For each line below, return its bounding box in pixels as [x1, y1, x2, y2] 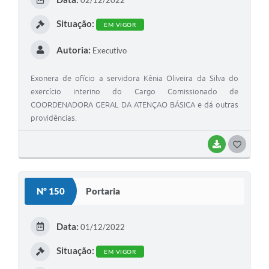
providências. [31, 113, 77, 122]
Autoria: [56, 44, 91, 55]
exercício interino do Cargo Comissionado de [31, 86, 238, 95]
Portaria [86, 186, 120, 197]
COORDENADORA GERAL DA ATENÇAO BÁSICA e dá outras [31, 100, 238, 109]
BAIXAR [226, 140, 251, 148]
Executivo [90, 45, 127, 55]
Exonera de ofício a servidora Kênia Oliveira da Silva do [31, 73, 238, 82]
